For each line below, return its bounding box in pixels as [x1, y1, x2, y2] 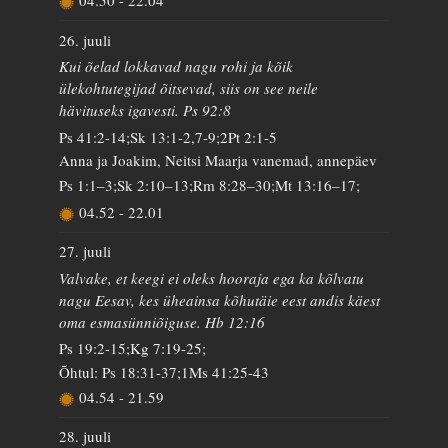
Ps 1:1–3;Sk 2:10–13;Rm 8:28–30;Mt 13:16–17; [59, 175, 361, 195]
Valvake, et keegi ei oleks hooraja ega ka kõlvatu [59, 267, 365, 288]
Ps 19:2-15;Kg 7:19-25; [59, 338, 207, 358]
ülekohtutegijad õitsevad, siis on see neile [59, 78, 319, 98]
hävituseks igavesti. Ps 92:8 [59, 100, 232, 120]
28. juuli [59, 426, 112, 446]
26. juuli [59, 29, 112, 50]
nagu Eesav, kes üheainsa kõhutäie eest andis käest [59, 289, 381, 310]
